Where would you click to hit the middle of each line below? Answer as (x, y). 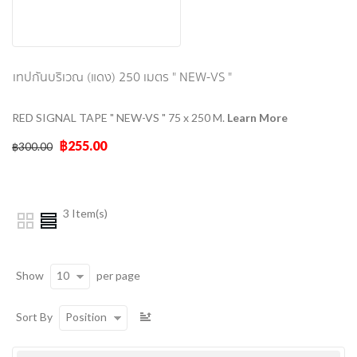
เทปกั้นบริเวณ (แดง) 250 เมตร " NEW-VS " (122, 77)
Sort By (34, 317)
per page (117, 276)
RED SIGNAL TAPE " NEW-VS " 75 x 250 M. (120, 117)
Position (86, 316)
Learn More (257, 117)
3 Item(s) (85, 213)
